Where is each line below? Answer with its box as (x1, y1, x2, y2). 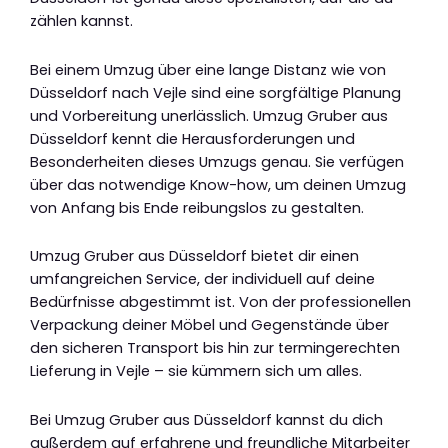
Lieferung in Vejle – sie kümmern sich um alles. (30, 361, 362, 382)
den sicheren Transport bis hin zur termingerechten (30, 338, 400, 359)
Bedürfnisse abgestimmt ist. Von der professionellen (30, 292, 411, 313)
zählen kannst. (30, 11, 133, 31)
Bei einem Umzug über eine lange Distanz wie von (30, 59, 386, 80)
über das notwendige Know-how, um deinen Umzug (30, 174, 406, 195)
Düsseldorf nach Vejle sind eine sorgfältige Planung (30, 82, 401, 103)
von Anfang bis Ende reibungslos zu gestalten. (30, 197, 364, 218)
